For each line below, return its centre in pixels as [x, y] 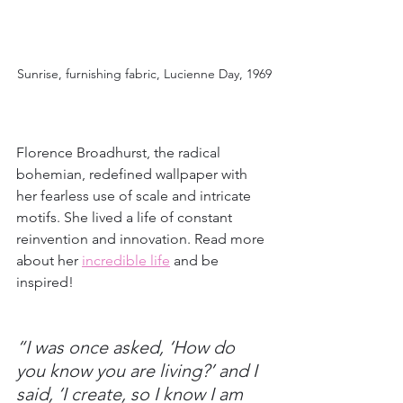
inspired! [45, 282]
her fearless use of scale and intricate [135, 195]
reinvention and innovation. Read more [142, 238]
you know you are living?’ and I [139, 370]
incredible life [126, 260]
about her [49, 260]
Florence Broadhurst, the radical [120, 152]
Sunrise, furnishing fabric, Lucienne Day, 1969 [144, 73]
